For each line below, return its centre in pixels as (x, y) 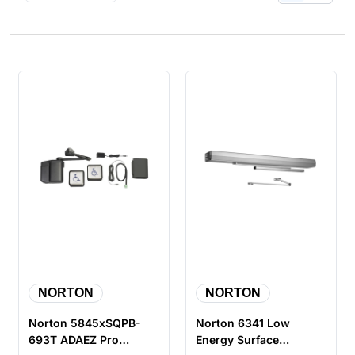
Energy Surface (237, 339)
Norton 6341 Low (242, 323)
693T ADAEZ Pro (74, 339)
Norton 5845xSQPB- (85, 323)
